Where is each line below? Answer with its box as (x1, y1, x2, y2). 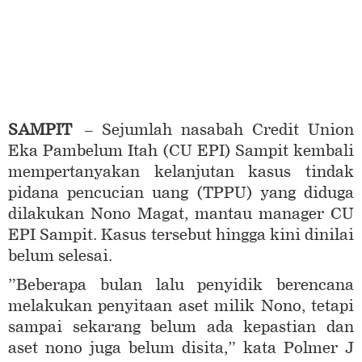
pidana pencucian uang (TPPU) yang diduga (8, 183, 354, 203)
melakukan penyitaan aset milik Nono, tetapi (8, 297, 354, 316)
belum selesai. (8, 246, 112, 266)
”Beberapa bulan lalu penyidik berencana (8, 276, 354, 295)
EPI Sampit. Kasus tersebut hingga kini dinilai (8, 225, 354, 245)
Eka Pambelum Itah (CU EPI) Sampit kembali (8, 141, 354, 161)
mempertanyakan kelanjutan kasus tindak (8, 162, 354, 182)
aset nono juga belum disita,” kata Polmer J (8, 339, 354, 358)
